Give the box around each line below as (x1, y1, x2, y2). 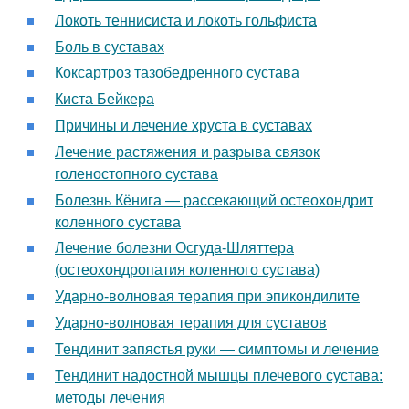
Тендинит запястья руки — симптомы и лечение (55, 341, 379, 357)
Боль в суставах (55, 38, 164, 55)
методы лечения (55, 389, 165, 405)
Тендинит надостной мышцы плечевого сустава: (55, 367, 383, 383)
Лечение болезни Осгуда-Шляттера (55, 240, 294, 257)
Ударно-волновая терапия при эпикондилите (55, 288, 360, 305)
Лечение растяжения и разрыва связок (55, 143, 320, 160)
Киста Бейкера (55, 91, 154, 108)
